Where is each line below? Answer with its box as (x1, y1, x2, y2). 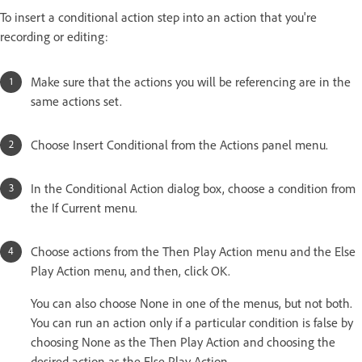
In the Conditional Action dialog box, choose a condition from (31, 181, 356, 196)
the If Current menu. (31, 200, 137, 216)
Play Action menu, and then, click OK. (31, 263, 230, 279)
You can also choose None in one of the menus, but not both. (31, 296, 352, 311)
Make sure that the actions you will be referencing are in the (31, 74, 351, 90)
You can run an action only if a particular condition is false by (31, 315, 353, 330)
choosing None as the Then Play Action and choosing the (31, 335, 335, 350)
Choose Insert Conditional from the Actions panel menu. (31, 137, 328, 153)
